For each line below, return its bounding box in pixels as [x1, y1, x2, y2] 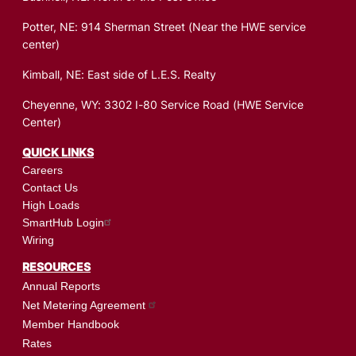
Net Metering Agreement [22, 298, 145, 311]
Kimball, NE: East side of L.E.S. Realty [22, 69, 216, 82]
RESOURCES [22, 261, 91, 274]
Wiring [22, 233, 54, 246]
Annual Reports [22, 279, 100, 292]
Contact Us [22, 180, 78, 194]
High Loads [22, 198, 79, 211]
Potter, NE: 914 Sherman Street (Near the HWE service [22, 21, 306, 34]
